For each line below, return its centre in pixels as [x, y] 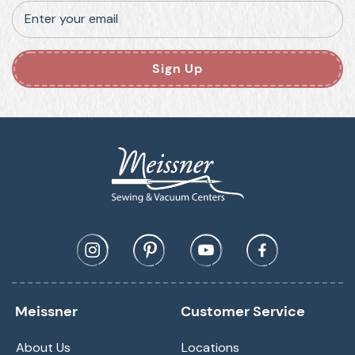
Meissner [46, 312]
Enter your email [71, 19]
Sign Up [177, 69]
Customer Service [243, 312]
